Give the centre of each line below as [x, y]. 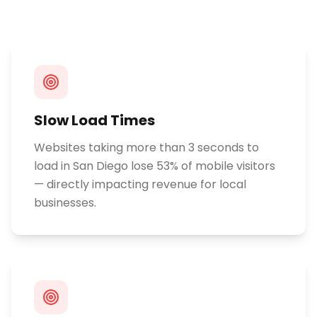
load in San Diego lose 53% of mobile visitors [155, 166]
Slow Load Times [94, 120]
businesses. [65, 203]
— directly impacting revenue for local [140, 184]
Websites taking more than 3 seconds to [146, 148]
